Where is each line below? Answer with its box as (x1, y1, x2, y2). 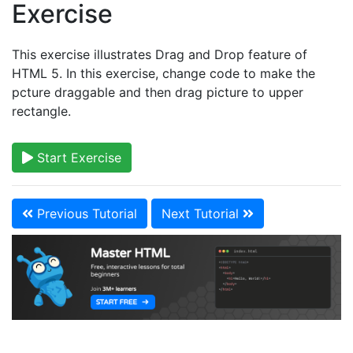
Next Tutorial (162, 206, 243, 221)
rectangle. (12, 103, 71, 119)
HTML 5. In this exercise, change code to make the (12, 65, 315, 81)
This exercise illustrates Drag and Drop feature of (12, 46, 307, 62)
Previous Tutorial (33, 206, 137, 221)
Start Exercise (33, 150, 121, 165)
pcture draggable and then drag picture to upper (12, 84, 303, 100)
